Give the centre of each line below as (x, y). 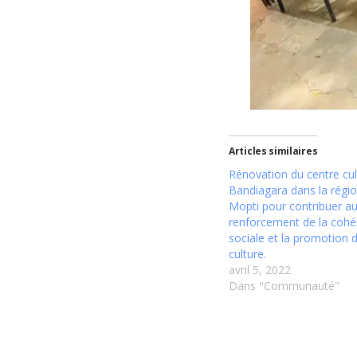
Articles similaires (273, 151)
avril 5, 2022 (260, 270)
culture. (247, 254)
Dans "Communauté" (284, 286)
